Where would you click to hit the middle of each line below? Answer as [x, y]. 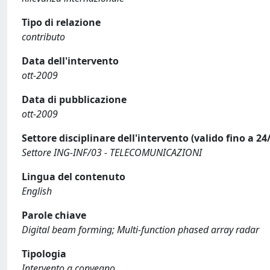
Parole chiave [54, 215]
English [37, 191]
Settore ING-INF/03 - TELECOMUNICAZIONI [112, 152]
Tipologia [44, 254]
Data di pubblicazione [74, 99]
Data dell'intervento [70, 61]
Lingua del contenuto [74, 177]
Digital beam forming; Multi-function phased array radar [140, 230]
